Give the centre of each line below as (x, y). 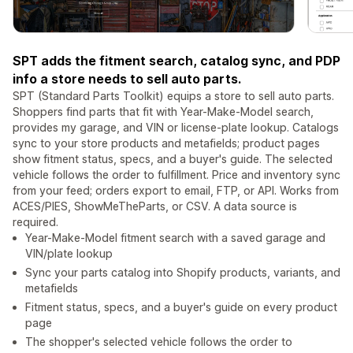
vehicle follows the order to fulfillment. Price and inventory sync (176, 175)
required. (35, 222)
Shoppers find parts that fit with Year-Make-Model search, (163, 112)
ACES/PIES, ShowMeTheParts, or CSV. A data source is (155, 206)
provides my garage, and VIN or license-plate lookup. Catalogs (176, 128)
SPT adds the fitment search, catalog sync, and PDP (176, 61)
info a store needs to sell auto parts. (127, 79)
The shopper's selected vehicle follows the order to (159, 342)
